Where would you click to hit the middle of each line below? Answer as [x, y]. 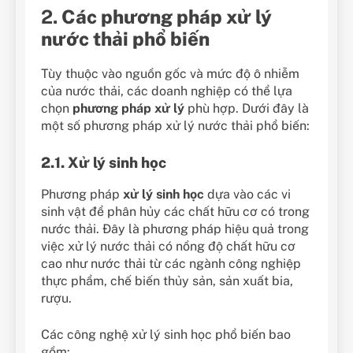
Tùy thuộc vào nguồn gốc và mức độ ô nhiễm [170, 73]
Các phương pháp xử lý [167, 17]
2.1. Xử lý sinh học [104, 162]
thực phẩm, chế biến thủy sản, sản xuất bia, [167, 281]
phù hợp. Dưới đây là [247, 108]
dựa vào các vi [247, 194]
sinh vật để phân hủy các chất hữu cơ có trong [175, 211]
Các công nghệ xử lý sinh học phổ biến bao [166, 334]
